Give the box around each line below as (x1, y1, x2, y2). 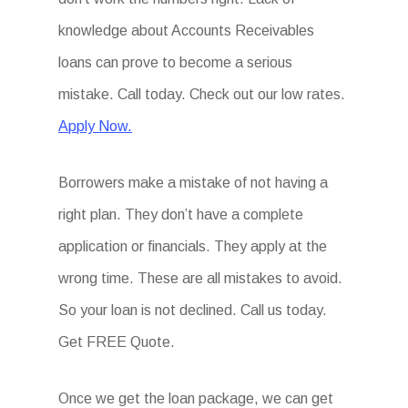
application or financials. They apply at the (58, 239, 328, 254)
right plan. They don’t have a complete (58, 207, 304, 222)
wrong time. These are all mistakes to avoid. (58, 270, 343, 286)
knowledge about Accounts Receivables (58, 23, 315, 38)
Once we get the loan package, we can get (58, 391, 334, 406)
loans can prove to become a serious (58, 55, 293, 70)
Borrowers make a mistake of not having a (58, 175, 329, 190)
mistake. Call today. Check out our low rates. (58, 87, 346, 102)
